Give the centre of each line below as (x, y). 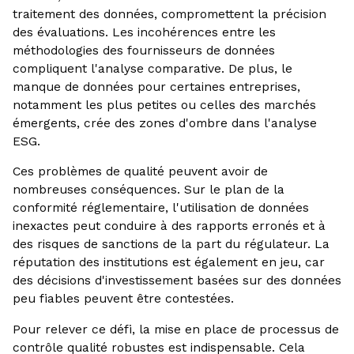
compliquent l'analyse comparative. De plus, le (152, 68)
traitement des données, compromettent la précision (169, 13)
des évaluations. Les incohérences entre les (144, 32)
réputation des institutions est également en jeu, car (168, 262)
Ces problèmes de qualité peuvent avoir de (140, 171)
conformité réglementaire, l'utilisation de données (160, 208)
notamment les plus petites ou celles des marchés (164, 104)
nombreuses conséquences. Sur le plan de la (148, 190)
